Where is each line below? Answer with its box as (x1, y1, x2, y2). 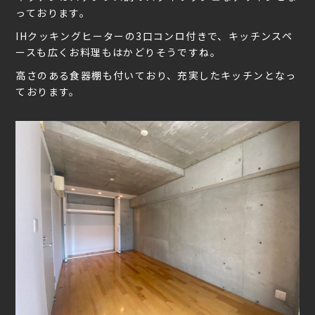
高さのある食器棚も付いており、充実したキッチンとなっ (15, 68, 297, 83)
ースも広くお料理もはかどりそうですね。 (15, 45, 221, 60)
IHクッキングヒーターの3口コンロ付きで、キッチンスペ (15, 29, 293, 44)
